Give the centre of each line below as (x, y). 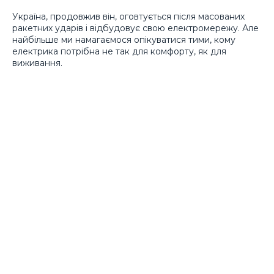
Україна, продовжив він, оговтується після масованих (128, 17)
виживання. (37, 63)
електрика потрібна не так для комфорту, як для (119, 52)
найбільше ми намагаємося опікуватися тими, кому (124, 40)
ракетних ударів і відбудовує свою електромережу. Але (135, 28)
